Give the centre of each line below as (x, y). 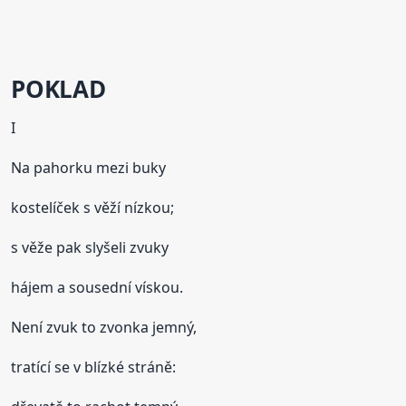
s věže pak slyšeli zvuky (90, 247)
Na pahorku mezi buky (89, 167)
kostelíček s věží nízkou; (93, 207)
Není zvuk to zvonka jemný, (104, 327)
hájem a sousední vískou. (97, 287)
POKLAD (58, 88)
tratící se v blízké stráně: (94, 367)
